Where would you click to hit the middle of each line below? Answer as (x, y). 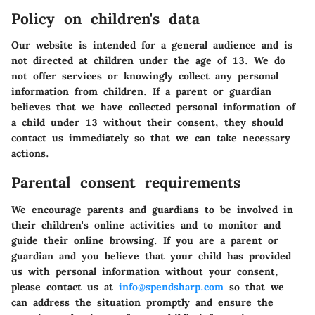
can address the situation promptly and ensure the (142, 302)
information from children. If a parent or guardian (141, 92)
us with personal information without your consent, (145, 271)
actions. (30, 154)
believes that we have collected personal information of (153, 107)
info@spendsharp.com (171, 287)
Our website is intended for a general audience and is (152, 45)
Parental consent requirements (126, 183)
